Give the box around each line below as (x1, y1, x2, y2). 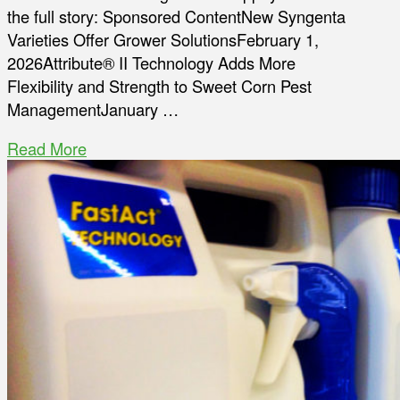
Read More (7, 137, 87, 161)
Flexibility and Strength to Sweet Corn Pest (7, 74, 312, 98)
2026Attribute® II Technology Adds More (7, 51, 296, 75)
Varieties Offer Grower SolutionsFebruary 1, (7, 28, 319, 52)
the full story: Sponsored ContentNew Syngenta (7, 4, 346, 29)
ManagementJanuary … (7, 97, 179, 121)
